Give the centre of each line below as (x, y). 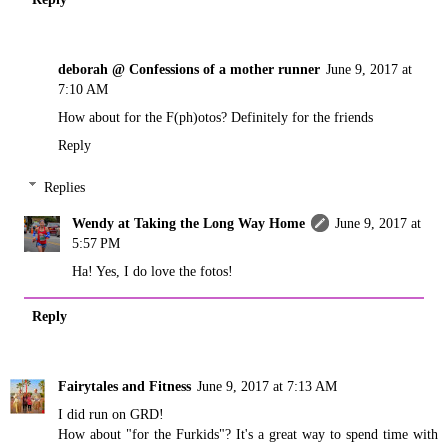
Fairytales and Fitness (124, 385)
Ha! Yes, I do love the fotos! (153, 270)
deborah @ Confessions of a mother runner (189, 69)
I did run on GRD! (111, 413)
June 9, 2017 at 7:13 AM (267, 385)
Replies (65, 186)
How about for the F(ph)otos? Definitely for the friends (215, 117)
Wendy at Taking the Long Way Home (189, 222)
